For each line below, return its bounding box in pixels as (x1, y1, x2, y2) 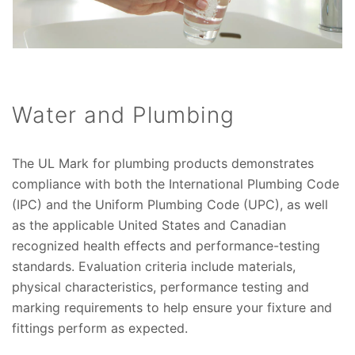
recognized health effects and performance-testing (12, 237, 320, 254)
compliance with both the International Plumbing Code (12, 175, 339, 192)
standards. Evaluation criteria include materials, (12, 258, 296, 274)
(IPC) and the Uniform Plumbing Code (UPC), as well (12, 196, 328, 212)
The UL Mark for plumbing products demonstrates (12, 155, 314, 171)
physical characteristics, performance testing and (12, 278, 309, 295)
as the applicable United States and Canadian (12, 216, 286, 233)
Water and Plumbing (12, 101, 235, 128)
